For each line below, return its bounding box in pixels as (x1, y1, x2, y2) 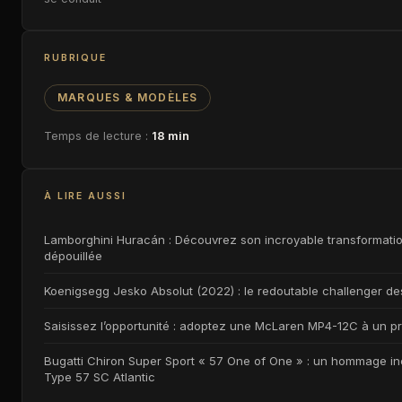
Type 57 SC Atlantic (44, 370, 155, 384)
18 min (152, 129, 189, 143)
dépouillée (44, 249, 102, 263)
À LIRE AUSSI (44, 190, 127, 202)
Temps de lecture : (44, 129, 152, 143)
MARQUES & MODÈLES (57, 91, 198, 104)
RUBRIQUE (44, 52, 107, 64)
